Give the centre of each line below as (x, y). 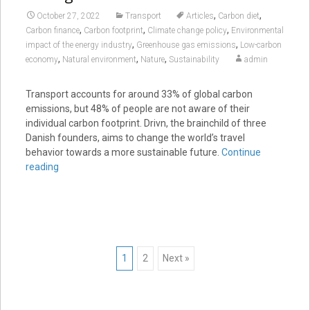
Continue (241, 152)
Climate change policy (187, 30)
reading (42, 166)
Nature (152, 59)
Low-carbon (261, 45)
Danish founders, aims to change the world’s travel (135, 137)
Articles (200, 16)
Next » (176, 258)
